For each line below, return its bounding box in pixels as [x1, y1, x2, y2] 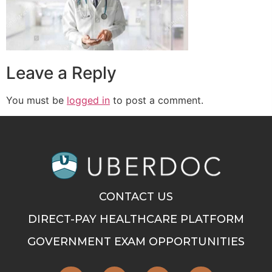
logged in [67, 93, 110, 106]
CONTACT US [99, 189, 173, 203]
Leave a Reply [6, 62, 117, 83]
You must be [6, 93, 67, 106]
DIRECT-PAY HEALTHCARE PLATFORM [28, 212, 244, 225]
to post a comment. [110, 93, 203, 106]
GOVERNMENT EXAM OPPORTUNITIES [27, 234, 245, 248]
